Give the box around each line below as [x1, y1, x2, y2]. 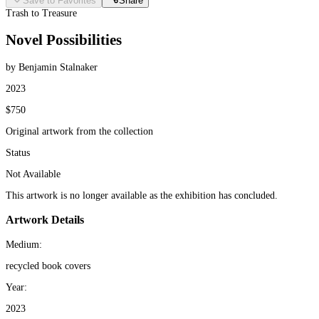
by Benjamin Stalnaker [6, 61, 98, 73]
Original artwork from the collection [6, 125, 153, 137]
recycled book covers [6, 260, 90, 271]
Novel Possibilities [6, 31, 122, 49]
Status [6, 147, 30, 158]
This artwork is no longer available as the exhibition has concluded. [6, 189, 278, 201]
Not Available [6, 168, 61, 179]
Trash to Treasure [6, 8, 77, 19]
